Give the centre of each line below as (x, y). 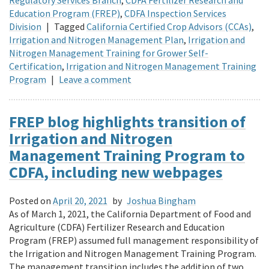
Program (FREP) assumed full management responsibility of (134, 240)
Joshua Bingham (161, 200)
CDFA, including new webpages (116, 172)
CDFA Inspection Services (175, 14)
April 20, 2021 (80, 200)
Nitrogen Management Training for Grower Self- (109, 53)
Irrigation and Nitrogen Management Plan (96, 40)
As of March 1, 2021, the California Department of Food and (130, 213)
